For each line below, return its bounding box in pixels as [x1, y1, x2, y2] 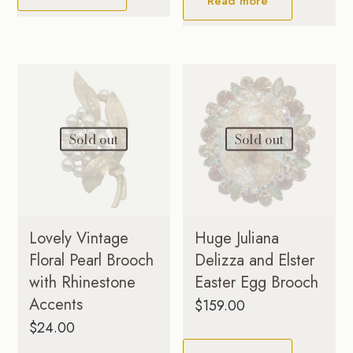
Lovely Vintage [29, 227, 129, 251]
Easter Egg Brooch [195, 271, 319, 295]
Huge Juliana [195, 227, 280, 251]
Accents [29, 293, 84, 317]
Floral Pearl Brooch [29, 249, 154, 273]
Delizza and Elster [195, 249, 315, 273]
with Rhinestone [29, 271, 136, 295]
